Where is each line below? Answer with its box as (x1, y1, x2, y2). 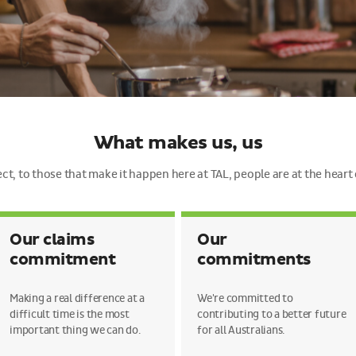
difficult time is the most (10, 308, 130, 321)
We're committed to (197, 292, 293, 305)
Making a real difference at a (10, 292, 145, 305)
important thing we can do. (10, 323, 141, 337)
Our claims (10, 230, 94, 250)
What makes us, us (93, 132, 263, 154)
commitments (197, 250, 311, 269)
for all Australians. (197, 323, 284, 337)
